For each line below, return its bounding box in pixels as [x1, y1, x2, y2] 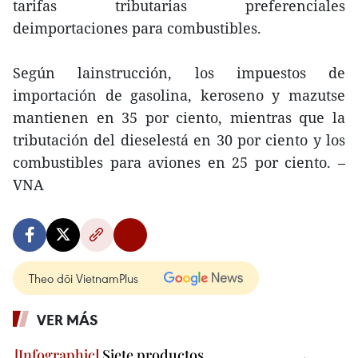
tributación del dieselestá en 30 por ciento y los [13, 130, 345, 149]
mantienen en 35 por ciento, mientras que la [13, 108, 345, 127]
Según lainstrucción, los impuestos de [13, 63, 345, 82]
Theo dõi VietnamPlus [29, 270, 138, 286]
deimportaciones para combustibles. [13, 18, 261, 38]
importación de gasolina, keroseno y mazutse [13, 86, 345, 105]
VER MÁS [37, 310, 98, 329]
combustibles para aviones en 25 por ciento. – [13, 153, 345, 172]
